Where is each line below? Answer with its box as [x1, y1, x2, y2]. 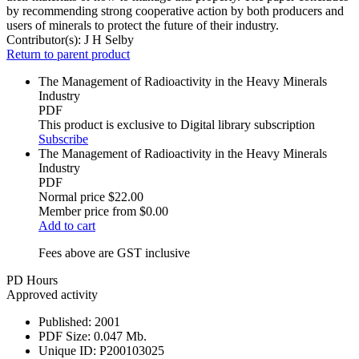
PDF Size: [38, 329, 91, 344]
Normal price [38, 190, 105, 204]
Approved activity [6, 288, 98, 302]
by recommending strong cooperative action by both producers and [6, 4, 344, 18]
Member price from [38, 204, 136, 219]
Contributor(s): [6, 33, 84, 47]
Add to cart [38, 219, 95, 233]
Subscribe [38, 132, 88, 147]
